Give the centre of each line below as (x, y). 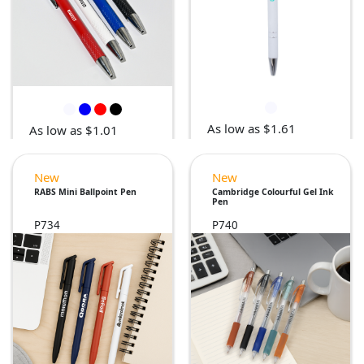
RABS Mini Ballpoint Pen (85, 192)
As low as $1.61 (251, 129)
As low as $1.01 (74, 130)
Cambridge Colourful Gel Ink (273, 192)
